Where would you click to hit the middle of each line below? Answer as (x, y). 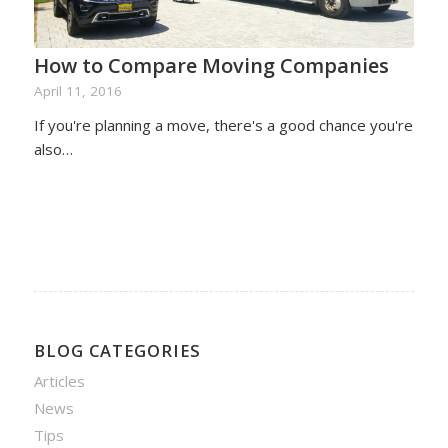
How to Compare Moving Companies (211, 66)
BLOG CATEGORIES (117, 351)
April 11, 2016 (77, 91)
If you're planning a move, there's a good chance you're (223, 125)
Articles (59, 381)
